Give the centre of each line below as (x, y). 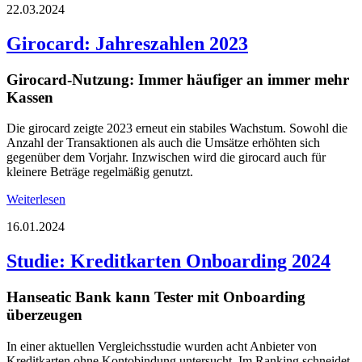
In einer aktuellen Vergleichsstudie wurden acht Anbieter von (162, 346)
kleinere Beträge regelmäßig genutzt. (100, 172)
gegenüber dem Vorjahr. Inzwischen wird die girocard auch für (166, 158)
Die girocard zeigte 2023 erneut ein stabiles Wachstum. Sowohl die (177, 128)
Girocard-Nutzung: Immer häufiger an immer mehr (178, 79)
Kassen (30, 97)
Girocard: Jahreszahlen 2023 (127, 43)
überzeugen (44, 315)
